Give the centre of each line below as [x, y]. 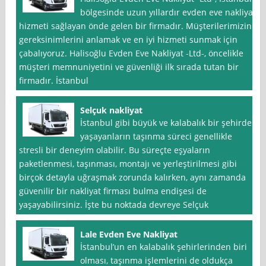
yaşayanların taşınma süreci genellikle [156, 137]
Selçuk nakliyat [112, 110]
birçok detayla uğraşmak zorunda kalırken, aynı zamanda [133, 178]
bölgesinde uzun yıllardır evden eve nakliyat [168, 12]
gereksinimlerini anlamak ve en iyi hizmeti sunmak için [129, 40]
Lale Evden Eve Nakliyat [129, 235]
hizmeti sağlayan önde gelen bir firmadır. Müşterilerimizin [136, 26]
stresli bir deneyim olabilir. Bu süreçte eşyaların [115, 150]
